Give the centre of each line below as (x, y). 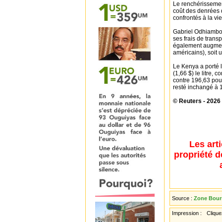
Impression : (188, 213)
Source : (183, 198)
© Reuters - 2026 (197, 101)
